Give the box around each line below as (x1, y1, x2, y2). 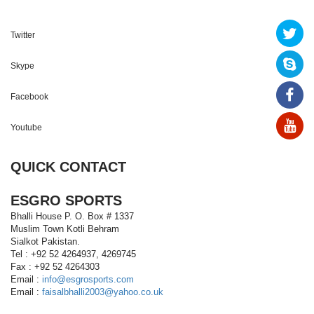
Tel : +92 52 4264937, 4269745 (11, 249, 136, 260)
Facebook (11, 92, 48, 102)
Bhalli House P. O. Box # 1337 (11, 211, 134, 222)
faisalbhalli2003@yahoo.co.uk (42, 287, 163, 298)
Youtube (11, 123, 42, 133)
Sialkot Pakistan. (11, 236, 80, 247)
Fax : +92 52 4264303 (11, 261, 100, 273)
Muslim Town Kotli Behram (11, 224, 119, 235)
